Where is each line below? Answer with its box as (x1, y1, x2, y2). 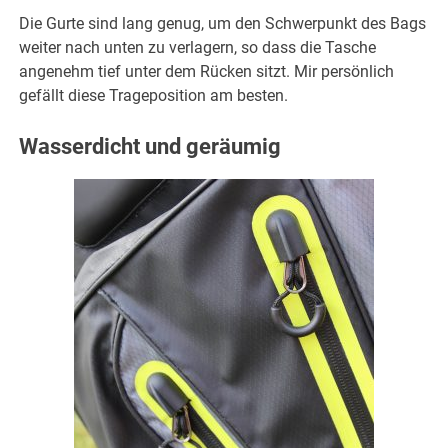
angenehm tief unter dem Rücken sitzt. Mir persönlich (19, 62, 395, 82)
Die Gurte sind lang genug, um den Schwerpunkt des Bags (19, 14, 427, 34)
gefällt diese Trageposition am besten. (19, 86, 289, 106)
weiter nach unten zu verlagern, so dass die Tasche (19, 38, 377, 58)
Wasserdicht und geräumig (19, 134, 282, 160)
